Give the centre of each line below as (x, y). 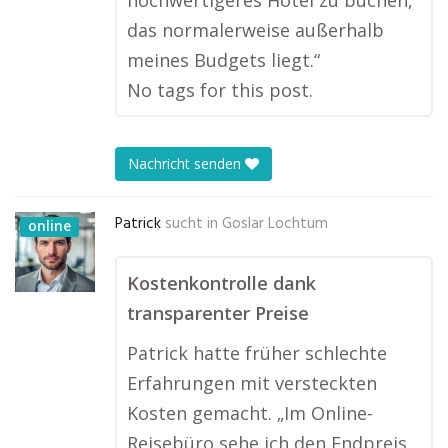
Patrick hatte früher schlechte (257, 353)
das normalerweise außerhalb (255, 30)
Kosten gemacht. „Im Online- (250, 413)
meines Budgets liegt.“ (223, 60)
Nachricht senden (186, 164)
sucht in (191, 224)
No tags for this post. (220, 90)
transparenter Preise (218, 313)
